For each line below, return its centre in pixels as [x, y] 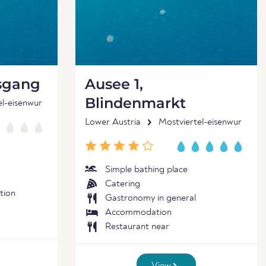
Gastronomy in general [151, 198]
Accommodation [138, 213]
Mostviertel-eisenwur [200, 122]
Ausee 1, [114, 84]
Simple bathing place [146, 170]
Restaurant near [137, 227]
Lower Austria [113, 122]
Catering [123, 184]
